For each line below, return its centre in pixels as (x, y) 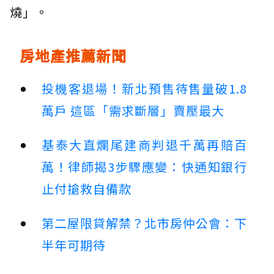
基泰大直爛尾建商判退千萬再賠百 (144, 145)
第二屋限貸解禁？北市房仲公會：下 (144, 223)
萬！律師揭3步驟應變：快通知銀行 (144, 167)
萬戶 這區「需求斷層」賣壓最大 (133, 111)
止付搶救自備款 (87, 189)
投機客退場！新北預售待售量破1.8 (144, 89)
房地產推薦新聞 (73, 56)
